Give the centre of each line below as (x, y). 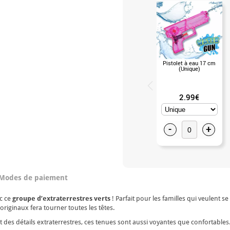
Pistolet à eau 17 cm (189, 63)
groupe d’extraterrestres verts (61, 198)
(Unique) (189, 68)
